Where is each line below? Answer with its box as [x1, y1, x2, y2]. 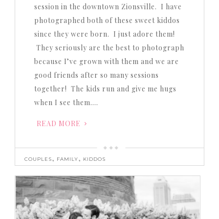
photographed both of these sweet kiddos [34, 15, 180, 25]
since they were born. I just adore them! [34, 29, 175, 39]
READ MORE [36, 118, 81, 128]
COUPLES [24, 155, 52, 162]
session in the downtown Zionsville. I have [34, 1, 182, 11]
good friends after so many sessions [34, 70, 159, 80]
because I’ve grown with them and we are [34, 56, 179, 66]
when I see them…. [34, 97, 98, 107]
